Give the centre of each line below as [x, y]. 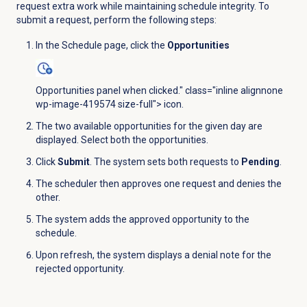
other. [48, 197]
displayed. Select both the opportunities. [122, 139]
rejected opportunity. [80, 268]
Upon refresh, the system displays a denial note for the [153, 255]
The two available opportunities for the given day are [149, 126]
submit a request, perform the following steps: [116, 20]
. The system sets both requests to [165, 161]
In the [48, 45]
